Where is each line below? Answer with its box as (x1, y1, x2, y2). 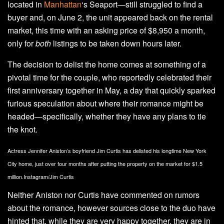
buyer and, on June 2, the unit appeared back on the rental (7, 11, 213, 23)
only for (7, 37, 35, 49)
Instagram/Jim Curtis (23, 172, 74, 180)
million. (7, 172, 23, 180)
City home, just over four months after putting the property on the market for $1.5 (7, 159, 202, 167)
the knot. (7, 123, 37, 135)
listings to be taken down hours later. (51, 37, 181, 49)
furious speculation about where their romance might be (7, 97, 203, 109)
